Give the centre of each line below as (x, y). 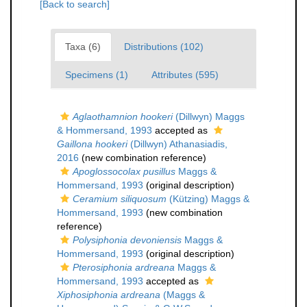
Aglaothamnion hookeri (123, 117)
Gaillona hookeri (92, 144)
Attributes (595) (185, 75)
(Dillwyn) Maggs (209, 117)
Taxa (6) (83, 47)
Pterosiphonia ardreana (124, 268)
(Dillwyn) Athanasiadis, (177, 144)
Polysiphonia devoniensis (127, 240)
